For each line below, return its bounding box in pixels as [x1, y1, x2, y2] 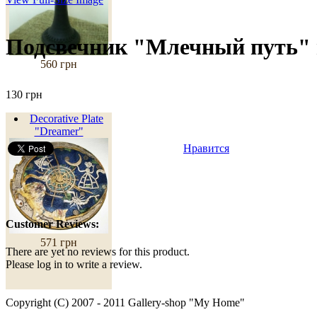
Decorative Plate [30, 112, 103, 125]
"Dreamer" [34, 125, 83, 137]
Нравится [183, 142, 229, 154]
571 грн [40, 236, 77, 248]
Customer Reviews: [6, 217, 99, 230]
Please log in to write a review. [6, 258, 142, 271]
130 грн [6, 88, 42, 100]
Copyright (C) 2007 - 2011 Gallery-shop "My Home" [6, 296, 245, 309]
